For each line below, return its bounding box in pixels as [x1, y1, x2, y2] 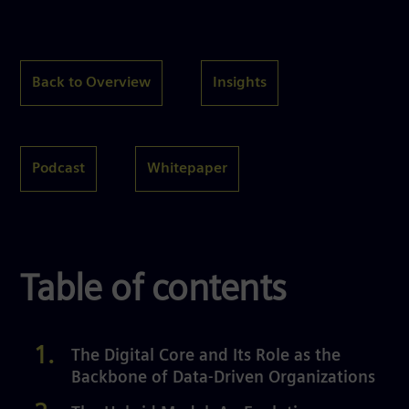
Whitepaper [147, 162, 227, 175]
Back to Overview [32, 76, 151, 89]
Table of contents [20, 274, 287, 309]
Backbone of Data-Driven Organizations [71, 371, 375, 386]
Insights [213, 76, 267, 89]
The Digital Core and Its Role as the [71, 349, 341, 364]
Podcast [32, 162, 85, 175]
